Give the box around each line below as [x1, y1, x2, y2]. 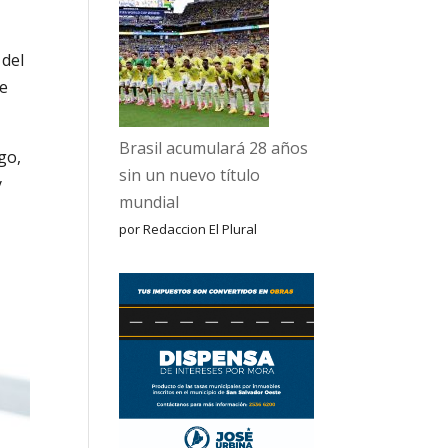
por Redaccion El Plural [119, 220, 258, 238]
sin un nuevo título [119, 164, 261, 186]
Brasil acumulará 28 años [119, 137, 309, 159]
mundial [119, 191, 180, 213]
